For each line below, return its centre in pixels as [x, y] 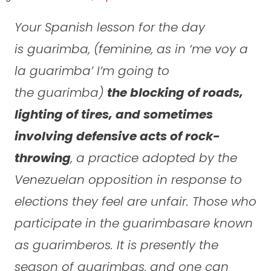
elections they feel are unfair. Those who [135, 201]
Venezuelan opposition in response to [128, 179]
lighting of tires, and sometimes [113, 114]
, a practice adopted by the [154, 158]
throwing [42, 158]
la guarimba [52, 70]
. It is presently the [164, 245]
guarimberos [71, 245]
